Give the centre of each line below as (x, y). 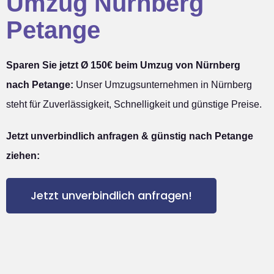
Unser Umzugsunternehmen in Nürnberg (163, 85)
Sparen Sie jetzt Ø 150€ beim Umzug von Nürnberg (123, 65)
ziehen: (23, 156)
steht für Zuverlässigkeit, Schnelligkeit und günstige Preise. (134, 105)
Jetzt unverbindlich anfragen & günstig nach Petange (130, 136)
